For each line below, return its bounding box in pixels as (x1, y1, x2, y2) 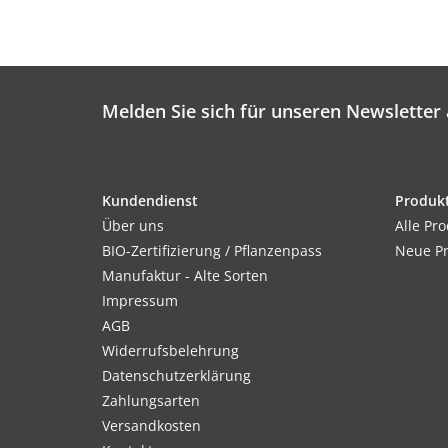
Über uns (102, 216, 164, 236)
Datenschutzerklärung (102, 366, 251, 386)
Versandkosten (102, 416, 201, 436)
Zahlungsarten (102, 391, 200, 411)
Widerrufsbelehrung (102, 341, 239, 361)
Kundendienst (102, 191, 198, 211)
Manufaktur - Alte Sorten (102, 266, 268, 286)
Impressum (102, 291, 178, 311)
